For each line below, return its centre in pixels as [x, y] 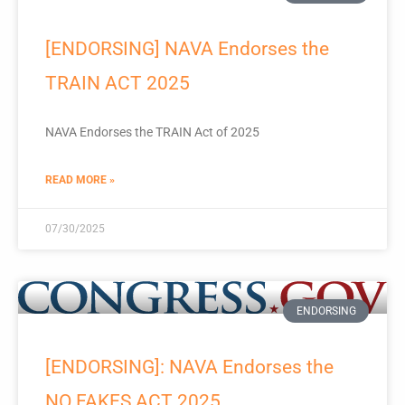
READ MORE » [80, 179]
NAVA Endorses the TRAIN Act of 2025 [152, 132]
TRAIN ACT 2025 [118, 83]
